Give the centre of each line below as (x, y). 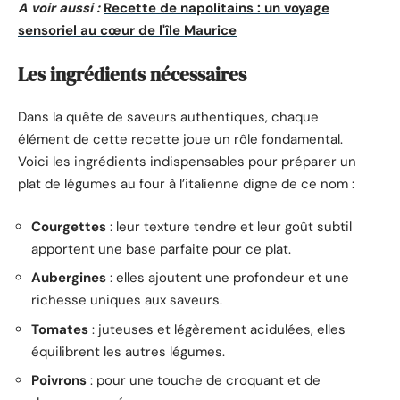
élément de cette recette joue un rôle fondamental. (180, 140)
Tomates (60, 329)
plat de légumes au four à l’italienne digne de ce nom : (186, 184)
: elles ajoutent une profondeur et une (228, 278)
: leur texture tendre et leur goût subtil (229, 226)
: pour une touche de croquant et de (204, 381)
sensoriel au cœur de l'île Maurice (127, 31)
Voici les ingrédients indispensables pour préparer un (187, 162)
